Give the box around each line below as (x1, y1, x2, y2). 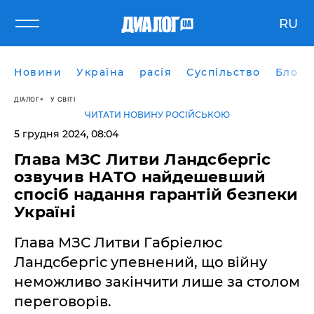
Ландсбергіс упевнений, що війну (14, 254, 267, 271)
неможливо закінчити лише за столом (14, 273, 300, 290)
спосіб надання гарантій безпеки (14, 185, 299, 204)
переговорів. (14, 293, 111, 310)
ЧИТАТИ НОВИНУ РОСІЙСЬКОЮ (84, 109, 230, 120)
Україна (76, 66, 125, 78)
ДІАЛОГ (14, 95, 39, 103)
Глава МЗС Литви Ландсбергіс (14, 150, 271, 169)
